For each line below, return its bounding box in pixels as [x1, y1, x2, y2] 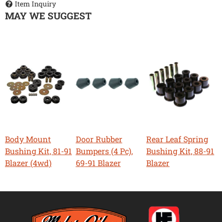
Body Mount [5, 133, 51, 144]
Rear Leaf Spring [146, 133, 209, 144]
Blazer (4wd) [5, 157, 52, 168]
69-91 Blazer [75, 157, 121, 168]
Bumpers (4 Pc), [75, 145, 133, 156]
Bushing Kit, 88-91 [146, 145, 215, 156]
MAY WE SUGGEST [5, 9, 92, 22]
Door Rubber [75, 133, 122, 144]
